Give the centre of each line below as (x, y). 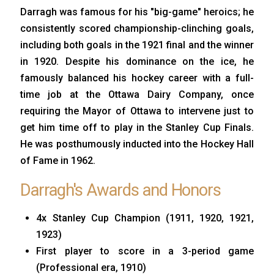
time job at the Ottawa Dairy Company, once (137, 94)
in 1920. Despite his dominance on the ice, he (137, 61)
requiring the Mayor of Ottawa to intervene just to (137, 111)
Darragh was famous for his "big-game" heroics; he (137, 12)
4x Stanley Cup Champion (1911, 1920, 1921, (145, 218)
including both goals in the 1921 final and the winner (137, 45)
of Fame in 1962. (58, 160)
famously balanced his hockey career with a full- (137, 78)
